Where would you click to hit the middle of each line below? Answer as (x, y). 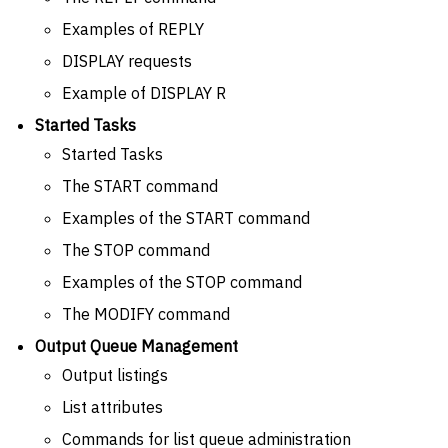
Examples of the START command (186, 217)
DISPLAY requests (127, 60)
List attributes (112, 406)
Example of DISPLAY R (144, 92)
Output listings (115, 374)
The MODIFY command (146, 313)
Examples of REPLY (133, 28)
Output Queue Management (136, 345)
